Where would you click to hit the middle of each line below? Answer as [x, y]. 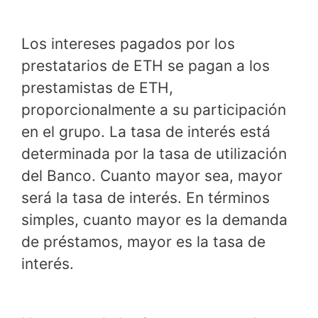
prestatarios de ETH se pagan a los [146, 66]
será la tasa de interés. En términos [146, 198]
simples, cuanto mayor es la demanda [154, 220]
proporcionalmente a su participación [154, 110]
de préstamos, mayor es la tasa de [143, 242]
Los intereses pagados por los [128, 44]
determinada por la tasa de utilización [154, 154]
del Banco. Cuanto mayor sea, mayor [152, 176]
